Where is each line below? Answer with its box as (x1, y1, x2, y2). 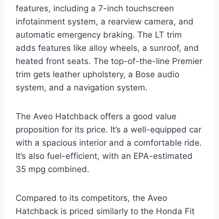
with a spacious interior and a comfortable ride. (16, 138, 202, 148)
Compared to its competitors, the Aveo (16, 193, 167, 203)
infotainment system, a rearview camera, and (16, 17, 194, 27)
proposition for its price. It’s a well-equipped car (16, 125, 201, 135)
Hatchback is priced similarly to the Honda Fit (16, 206, 195, 217)
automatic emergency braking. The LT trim (16, 30, 182, 40)
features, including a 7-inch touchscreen (16, 3, 174, 14)
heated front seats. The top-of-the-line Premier (16, 56, 202, 66)
